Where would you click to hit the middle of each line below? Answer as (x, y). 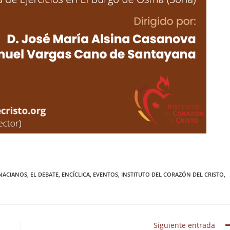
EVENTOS (106, 174)
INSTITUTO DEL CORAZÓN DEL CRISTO (172, 174)
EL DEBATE (44, 174)
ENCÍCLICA (76, 174)
